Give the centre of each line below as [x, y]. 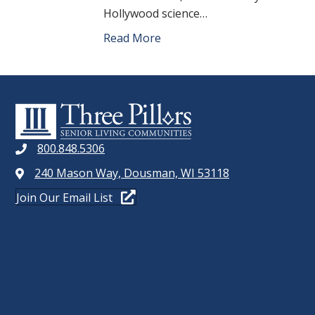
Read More [132, 38]
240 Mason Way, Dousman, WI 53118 [132, 173]
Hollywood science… [155, 13]
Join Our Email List [64, 197]
